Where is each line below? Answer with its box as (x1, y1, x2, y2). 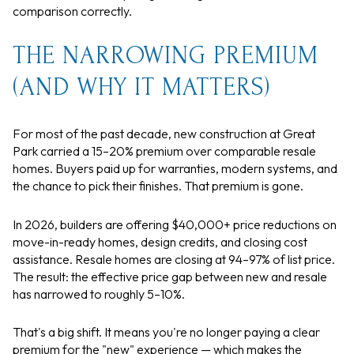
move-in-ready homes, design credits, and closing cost (13, 233, 307, 250)
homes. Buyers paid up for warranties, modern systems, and (13, 160, 337, 177)
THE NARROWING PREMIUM (13, 42, 318, 70)
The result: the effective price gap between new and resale (13, 268, 327, 284)
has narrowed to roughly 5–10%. (13, 285, 185, 302)
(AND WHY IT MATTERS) (13, 73, 270, 102)
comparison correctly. (13, 2, 132, 19)
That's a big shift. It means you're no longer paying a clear (13, 324, 320, 341)
